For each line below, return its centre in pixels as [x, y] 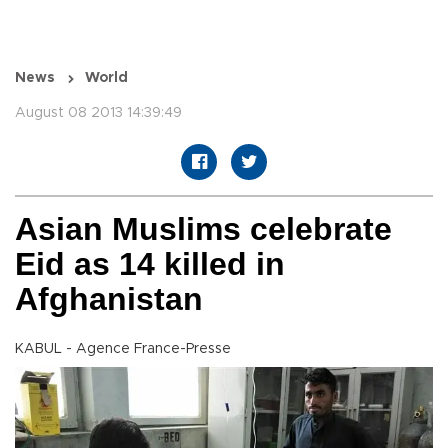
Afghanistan [109, 299]
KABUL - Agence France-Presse [123, 349]
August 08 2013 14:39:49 [98, 113]
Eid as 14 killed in [150, 264]
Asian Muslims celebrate [203, 229]
